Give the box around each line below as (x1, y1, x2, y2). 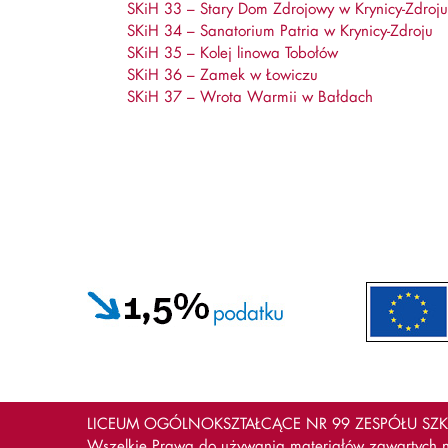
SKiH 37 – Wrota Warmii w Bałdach (127, 86, 373, 106)
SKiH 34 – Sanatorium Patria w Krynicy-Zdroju (127, 20, 433, 40)
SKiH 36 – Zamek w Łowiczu (127, 64, 318, 84)
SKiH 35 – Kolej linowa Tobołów (127, 42, 338, 62)
